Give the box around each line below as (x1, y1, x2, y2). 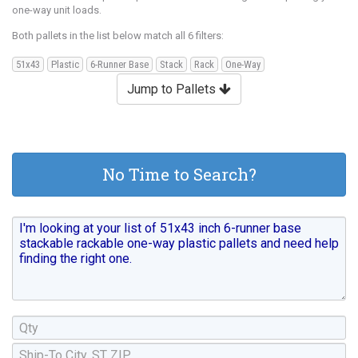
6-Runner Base (90, 58, 149, 70)
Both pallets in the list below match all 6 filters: (12, 29, 224, 42)
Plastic (51, 58, 79, 70)
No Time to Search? (101, 163, 257, 185)
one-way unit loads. (12, 4, 101, 16)
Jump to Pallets (127, 82, 219, 97)
